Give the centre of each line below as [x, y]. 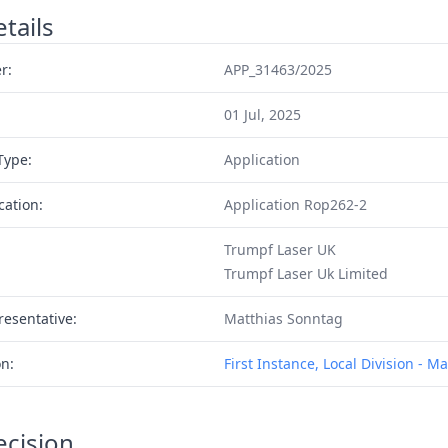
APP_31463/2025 [277, 69]
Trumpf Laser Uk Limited [305, 273]
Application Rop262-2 [295, 204]
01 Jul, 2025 [262, 114]
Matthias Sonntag [283, 318]
